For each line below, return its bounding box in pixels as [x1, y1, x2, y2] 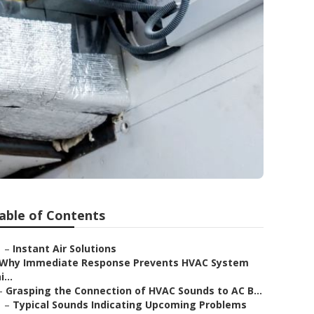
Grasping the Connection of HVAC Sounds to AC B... [6, 284, 262, 297]
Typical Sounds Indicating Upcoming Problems [13, 298, 247, 311]
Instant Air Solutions [13, 242, 116, 255]
